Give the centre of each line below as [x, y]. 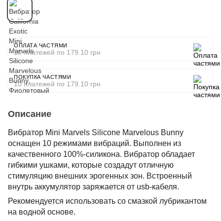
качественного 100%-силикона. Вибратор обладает [101, 154]
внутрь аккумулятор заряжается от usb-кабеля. [93, 186]
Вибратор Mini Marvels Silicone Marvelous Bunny [96, 132]
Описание [30, 114]
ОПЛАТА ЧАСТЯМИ [41, 45]
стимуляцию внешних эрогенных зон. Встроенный [100, 176]
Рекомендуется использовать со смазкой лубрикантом [107, 201]
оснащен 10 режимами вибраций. [71, 143]
